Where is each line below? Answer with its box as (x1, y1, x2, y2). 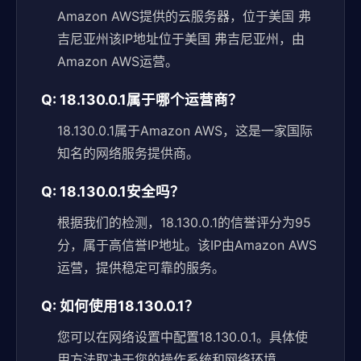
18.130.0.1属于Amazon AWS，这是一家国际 (57, 122, 313, 139)
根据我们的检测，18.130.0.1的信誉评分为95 (57, 214, 311, 230)
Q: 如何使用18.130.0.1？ (41, 297, 199, 314)
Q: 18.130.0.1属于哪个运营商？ (41, 91, 243, 108)
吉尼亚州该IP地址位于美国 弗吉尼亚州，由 (57, 31, 305, 47)
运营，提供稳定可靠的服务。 (57, 259, 225, 276)
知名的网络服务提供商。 (57, 145, 199, 161)
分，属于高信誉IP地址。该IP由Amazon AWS (57, 237, 317, 253)
